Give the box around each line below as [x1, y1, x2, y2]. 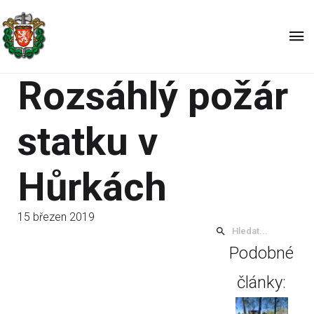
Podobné [229, 243, 294, 263]
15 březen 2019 [18, 210, 95, 224]
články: [237, 273, 287, 292]
